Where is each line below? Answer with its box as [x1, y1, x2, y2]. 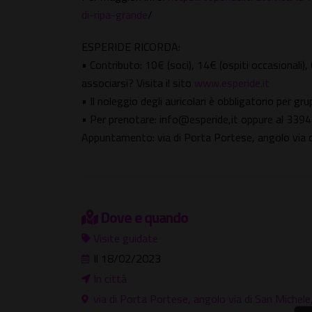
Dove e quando [100, 205, 188, 228]
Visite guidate [93, 229, 158, 247]
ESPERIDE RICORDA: [81, 38, 180, 55]
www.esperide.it [194, 74, 270, 91]
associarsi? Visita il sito [81, 74, 194, 91]
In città [93, 270, 127, 287]
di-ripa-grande [81, 6, 148, 23]
